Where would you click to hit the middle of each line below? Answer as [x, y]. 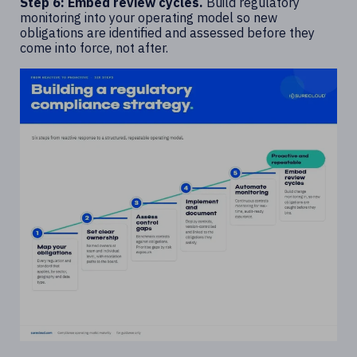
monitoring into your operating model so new [149, 17]
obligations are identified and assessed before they [167, 32]
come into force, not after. [94, 47]
